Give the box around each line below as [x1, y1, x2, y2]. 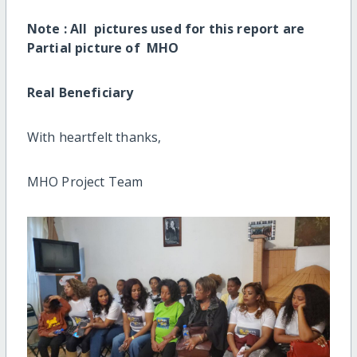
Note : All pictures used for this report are [26, 19, 304, 37]
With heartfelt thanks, [26, 127, 162, 146]
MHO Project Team [26, 172, 143, 190]
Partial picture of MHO [26, 38, 186, 57]
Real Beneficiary [26, 83, 134, 101]
